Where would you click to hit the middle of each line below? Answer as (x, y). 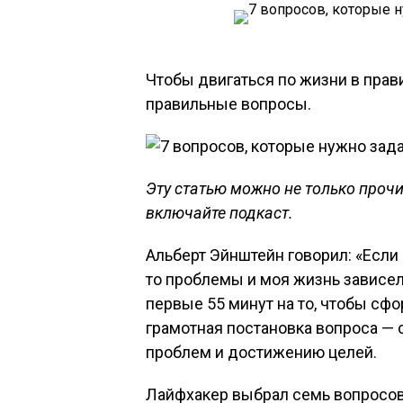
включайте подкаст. (219, 213)
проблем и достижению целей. (261, 352)
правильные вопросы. (228, 104)
